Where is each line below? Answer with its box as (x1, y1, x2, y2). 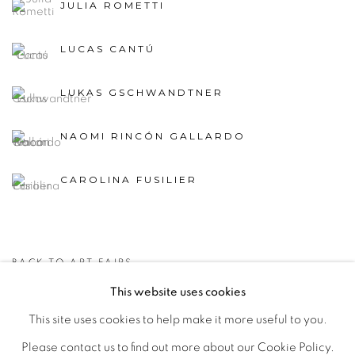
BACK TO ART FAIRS (12, 257, 133, 267)
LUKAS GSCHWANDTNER (60, 86, 223, 99)
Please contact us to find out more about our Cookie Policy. (21, 342, 334, 353)
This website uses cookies (109, 286, 246, 298)
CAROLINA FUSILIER (60, 174, 197, 186)
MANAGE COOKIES (12, 334, 116, 343)
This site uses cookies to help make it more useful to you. (28, 314, 327, 326)
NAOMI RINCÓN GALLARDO (60, 130, 246, 143)
